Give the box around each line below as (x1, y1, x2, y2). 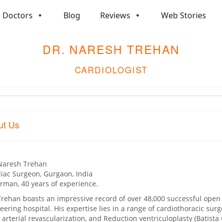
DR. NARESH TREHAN (42, 41, 180, 57)
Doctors (2, 10, 33, 21)
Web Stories (161, 10, 206, 21)
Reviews (100, 10, 130, 21)
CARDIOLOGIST (74, 63, 148, 76)
